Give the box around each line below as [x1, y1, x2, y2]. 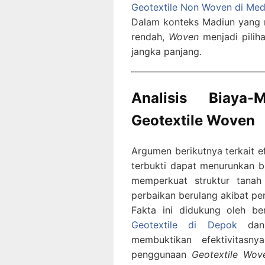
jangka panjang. [131, 46, 202, 58]
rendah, [131, 31, 169, 43]
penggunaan [131, 248, 192, 261]
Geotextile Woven [131, 112, 255, 130]
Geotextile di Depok [131, 219, 237, 231]
